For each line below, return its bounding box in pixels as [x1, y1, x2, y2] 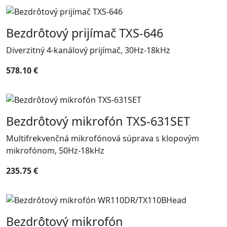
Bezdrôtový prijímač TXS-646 [6, 25, 163, 42]
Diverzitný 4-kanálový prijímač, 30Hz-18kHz [6, 45, 170, 56]
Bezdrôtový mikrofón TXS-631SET [6, 113, 190, 130]
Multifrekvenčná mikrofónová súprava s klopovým [6, 133, 199, 144]
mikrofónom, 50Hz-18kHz [6, 145, 104, 157]
